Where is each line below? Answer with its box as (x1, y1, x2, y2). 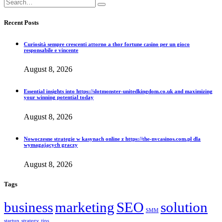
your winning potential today (24, 94, 94, 101)
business (4, 199, 53, 215)
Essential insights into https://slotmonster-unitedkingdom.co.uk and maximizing (24, 88, 213, 95)
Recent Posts (4, 18, 39, 26)
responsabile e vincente (24, 47, 78, 53)
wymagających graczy (24, 142, 78, 148)
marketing (55, 199, 114, 215)
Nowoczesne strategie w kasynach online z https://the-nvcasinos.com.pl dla (24, 136, 201, 142)
